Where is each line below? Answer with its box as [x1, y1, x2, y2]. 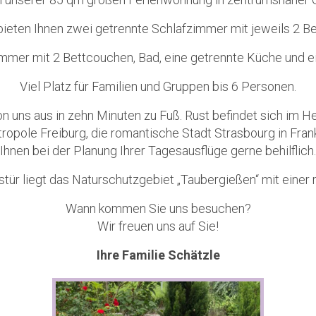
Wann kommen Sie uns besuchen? [65, 201, 251, 216]
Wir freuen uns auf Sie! [97, 219, 219, 233]
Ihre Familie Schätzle [96, 248, 220, 262]
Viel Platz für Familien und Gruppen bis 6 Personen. [20, 79, 296, 94]
